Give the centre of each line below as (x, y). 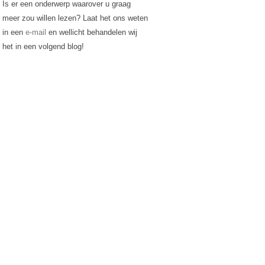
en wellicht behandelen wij (91, 32)
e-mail (35, 32)
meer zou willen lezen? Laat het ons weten (75, 18)
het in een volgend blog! (43, 46)
